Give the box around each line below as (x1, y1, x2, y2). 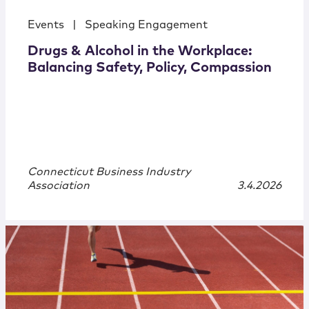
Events (28, 19, 64, 31)
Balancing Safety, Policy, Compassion (28, 61, 272, 75)
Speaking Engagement (85, 19, 208, 31)
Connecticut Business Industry (28, 166, 191, 178)
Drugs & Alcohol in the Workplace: (28, 44, 252, 59)
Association (28, 180, 90, 192)
